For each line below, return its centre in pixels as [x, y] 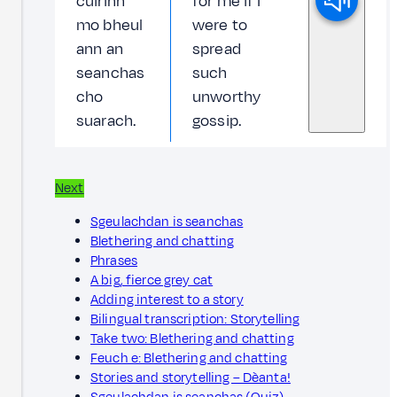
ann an [100, 49]
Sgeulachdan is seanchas [167, 222]
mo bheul [110, 25]
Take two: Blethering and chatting [192, 339]
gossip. [217, 121]
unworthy [227, 97]
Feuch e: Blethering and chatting [189, 358]
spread [217, 49]
